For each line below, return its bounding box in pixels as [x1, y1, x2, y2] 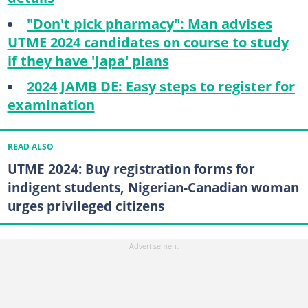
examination [7, 95, 95, 114]
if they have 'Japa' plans [7, 50, 169, 70]
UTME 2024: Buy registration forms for [7, 159, 255, 179]
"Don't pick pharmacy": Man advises [26, 13, 272, 33]
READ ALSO [7, 142, 54, 153]
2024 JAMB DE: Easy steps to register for [26, 76, 295, 96]
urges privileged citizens [7, 197, 164, 216]
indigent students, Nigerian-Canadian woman [7, 178, 299, 197]
